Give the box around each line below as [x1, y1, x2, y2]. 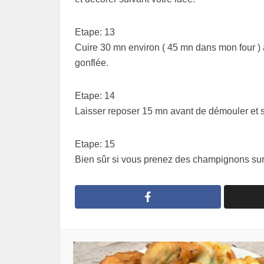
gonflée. [75, 58, 108, 68]
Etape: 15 [75, 139, 115, 150]
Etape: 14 [75, 91, 115, 101]
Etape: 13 [75, 27, 115, 38]
